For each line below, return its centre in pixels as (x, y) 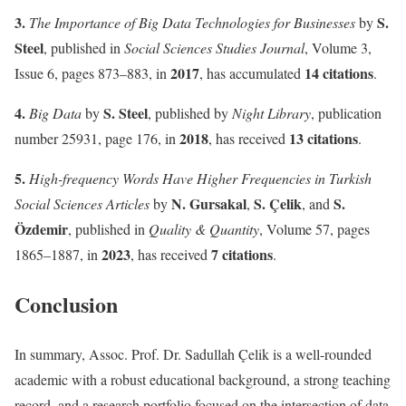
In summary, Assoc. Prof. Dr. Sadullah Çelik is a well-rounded (193, 353)
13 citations (324, 138)
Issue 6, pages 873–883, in (92, 72)
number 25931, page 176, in (97, 138)
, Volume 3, (338, 47)
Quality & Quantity (204, 228)
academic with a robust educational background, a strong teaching (203, 379)
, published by (190, 112)
